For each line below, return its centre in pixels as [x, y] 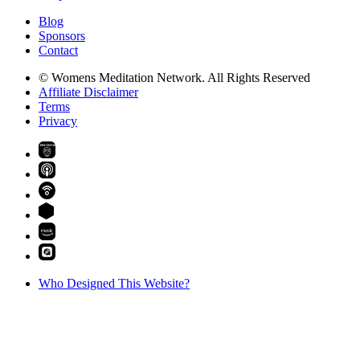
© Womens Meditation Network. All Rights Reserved [174, 77]
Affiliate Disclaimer [88, 92]
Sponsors [62, 35]
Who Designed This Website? [114, 284]
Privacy [58, 121]
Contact [58, 50]
